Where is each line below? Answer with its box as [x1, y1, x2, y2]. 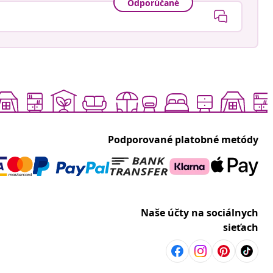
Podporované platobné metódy [108, 133, 258, 147]
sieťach [223, 221, 258, 235]
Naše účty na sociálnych [141, 206, 258, 220]
